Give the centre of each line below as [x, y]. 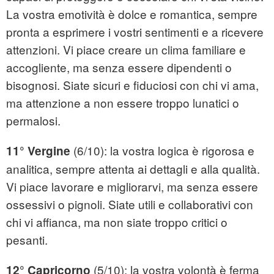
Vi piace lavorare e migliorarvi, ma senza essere [132, 187]
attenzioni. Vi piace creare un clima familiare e [126, 50]
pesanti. [27, 240]
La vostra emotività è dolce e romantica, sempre [132, 14]
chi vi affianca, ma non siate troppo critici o [117, 222]
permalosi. [33, 120]
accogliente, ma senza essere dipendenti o [119, 67]
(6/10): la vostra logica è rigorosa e [162, 150]
